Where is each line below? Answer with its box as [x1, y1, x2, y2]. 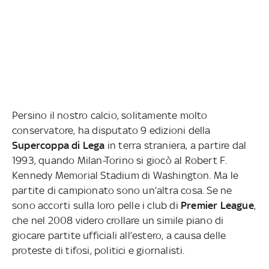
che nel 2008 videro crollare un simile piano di [12, 214, 224, 226]
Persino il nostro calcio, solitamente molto [12, 109, 208, 121]
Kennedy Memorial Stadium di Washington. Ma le [12, 169, 238, 181]
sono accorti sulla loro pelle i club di [12, 199, 181, 211]
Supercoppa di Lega [12, 139, 105, 151]
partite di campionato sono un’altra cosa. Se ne [12, 184, 232, 196]
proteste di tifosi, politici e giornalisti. [12, 244, 185, 256]
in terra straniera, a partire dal [104, 139, 247, 151]
